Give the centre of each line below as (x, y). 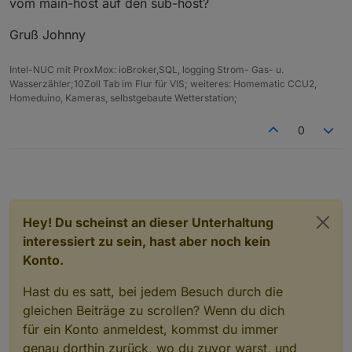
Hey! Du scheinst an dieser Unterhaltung (148, 222)
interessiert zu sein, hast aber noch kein (147, 241)
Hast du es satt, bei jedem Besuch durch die (153, 291)
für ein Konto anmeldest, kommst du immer (150, 329)
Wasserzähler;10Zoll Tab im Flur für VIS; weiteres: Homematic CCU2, (163, 83)
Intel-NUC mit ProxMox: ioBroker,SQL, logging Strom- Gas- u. (147, 69)
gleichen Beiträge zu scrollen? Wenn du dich (154, 310)
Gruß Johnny (48, 34)
